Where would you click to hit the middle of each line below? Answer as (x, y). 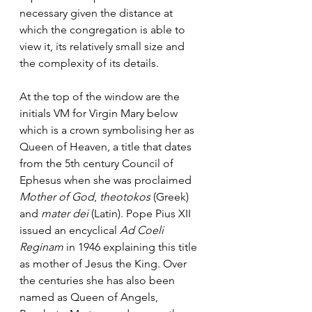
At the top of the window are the (101, 97)
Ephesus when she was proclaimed (107, 180)
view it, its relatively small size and (103, 47)
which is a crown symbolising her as (108, 130)
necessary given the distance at (97, 13)
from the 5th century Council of (98, 164)
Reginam (41, 247)
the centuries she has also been (99, 281)
